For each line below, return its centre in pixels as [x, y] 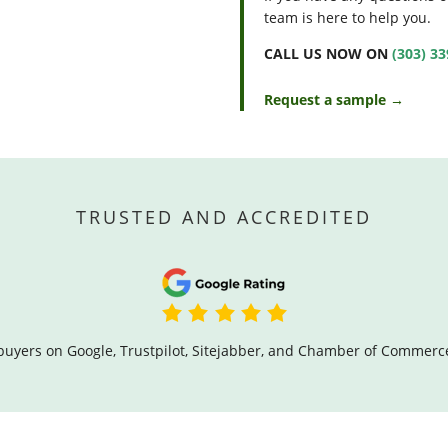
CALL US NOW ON [328, 54]
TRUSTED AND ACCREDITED [224, 217]
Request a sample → [334, 100]
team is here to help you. [348, 18]
